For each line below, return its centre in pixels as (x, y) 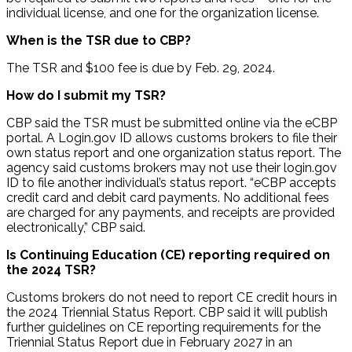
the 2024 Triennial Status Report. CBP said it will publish (167, 313)
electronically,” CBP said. (76, 228)
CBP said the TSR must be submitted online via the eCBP (172, 123)
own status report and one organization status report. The (174, 153)
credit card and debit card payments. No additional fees (168, 198)
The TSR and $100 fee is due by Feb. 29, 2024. (141, 68)
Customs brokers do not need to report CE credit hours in (172, 298)
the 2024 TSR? (51, 270)
